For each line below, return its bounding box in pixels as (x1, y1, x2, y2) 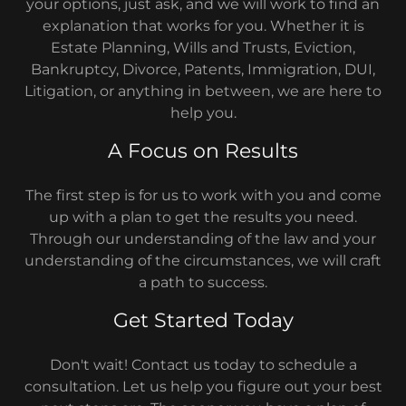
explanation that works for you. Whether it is (42, 17, 364, 34)
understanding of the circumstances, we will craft (24, 252, 382, 269)
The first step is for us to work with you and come (24, 187, 382, 204)
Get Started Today (112, 308, 294, 333)
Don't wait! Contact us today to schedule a (49, 356, 357, 373)
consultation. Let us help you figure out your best (24, 378, 382, 395)
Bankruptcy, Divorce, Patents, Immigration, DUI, (31, 61, 375, 78)
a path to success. (139, 274, 267, 291)
